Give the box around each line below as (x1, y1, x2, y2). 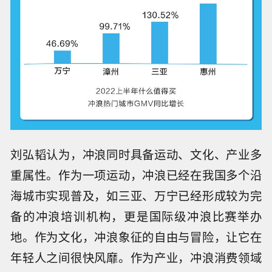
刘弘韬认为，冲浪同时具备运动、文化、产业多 (10, 145, 262, 163)
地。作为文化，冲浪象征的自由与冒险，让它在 (10, 228, 262, 245)
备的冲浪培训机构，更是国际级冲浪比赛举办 (10, 207, 262, 225)
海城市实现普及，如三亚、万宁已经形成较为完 (10, 186, 262, 204)
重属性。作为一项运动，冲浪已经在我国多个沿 (10, 166, 262, 183)
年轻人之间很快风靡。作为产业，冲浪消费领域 (10, 248, 262, 266)
